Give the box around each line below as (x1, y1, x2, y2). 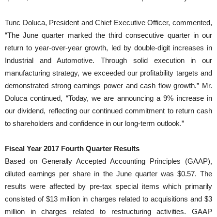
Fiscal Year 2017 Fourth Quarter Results (5, 144, 139, 153)
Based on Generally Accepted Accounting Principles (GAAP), (5, 156, 212, 165)
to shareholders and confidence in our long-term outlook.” (5, 119, 184, 127)
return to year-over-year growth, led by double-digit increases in (5, 43, 212, 52)
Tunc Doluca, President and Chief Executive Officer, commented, (5, 18, 212, 27)
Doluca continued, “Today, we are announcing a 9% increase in (5, 93, 212, 102)
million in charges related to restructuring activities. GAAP (5, 207, 212, 216)
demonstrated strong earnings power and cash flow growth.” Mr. (5, 81, 212, 90)
